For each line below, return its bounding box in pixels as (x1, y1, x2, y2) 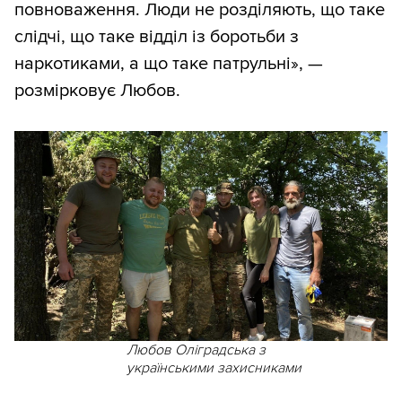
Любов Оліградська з (126, 341, 266, 360)
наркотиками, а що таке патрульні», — (14, 53, 323, 75)
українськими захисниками (126, 359, 301, 378)
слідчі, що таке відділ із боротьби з (14, 26, 299, 48)
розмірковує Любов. (14, 80, 180, 102)
